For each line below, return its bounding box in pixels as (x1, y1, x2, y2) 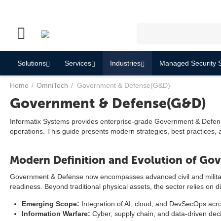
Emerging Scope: (22, 200, 79, 208)
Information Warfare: (22, 210, 90, 218)
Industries (110, 59, 141, 67)
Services (65, 59, 91, 67)
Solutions (17, 59, 46, 67)
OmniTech (37, 81, 68, 89)
